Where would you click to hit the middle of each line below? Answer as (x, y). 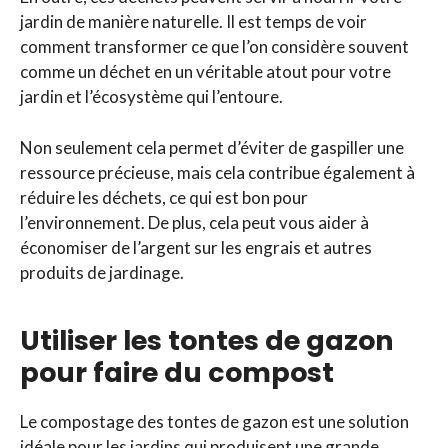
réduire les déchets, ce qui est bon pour (164, 197)
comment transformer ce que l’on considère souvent (214, 47)
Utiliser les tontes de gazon (207, 340)
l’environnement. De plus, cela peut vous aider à (194, 222)
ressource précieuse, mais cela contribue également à (217, 172)
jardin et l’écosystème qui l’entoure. (151, 97)
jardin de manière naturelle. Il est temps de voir (193, 22)
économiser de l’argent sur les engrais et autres (196, 247)
